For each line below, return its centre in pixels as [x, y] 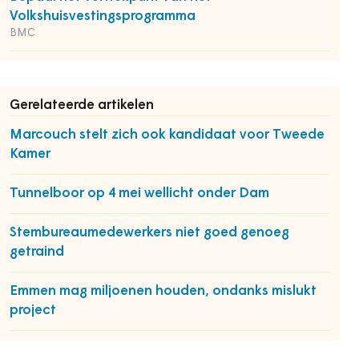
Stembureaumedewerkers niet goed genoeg [149, 233]
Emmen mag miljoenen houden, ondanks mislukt [163, 291]
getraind [37, 252]
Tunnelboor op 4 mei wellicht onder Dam [139, 194]
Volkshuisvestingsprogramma [103, 16]
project [33, 311]
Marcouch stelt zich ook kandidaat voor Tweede [167, 135]
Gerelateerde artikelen [82, 105]
